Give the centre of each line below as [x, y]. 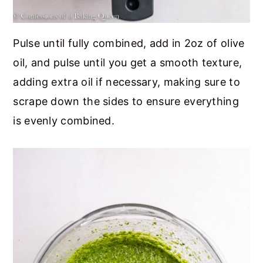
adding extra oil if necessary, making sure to [127, 82]
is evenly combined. [67, 120]
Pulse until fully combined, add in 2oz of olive [129, 43]
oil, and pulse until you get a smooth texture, [128, 62]
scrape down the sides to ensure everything [126, 101]
